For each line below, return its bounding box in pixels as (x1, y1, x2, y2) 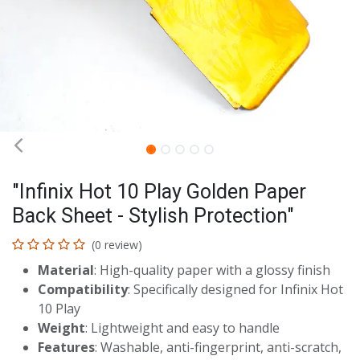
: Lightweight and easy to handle (85, 319, 280, 337)
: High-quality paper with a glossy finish (94, 261, 330, 279)
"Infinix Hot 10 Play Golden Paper (12, 180, 306, 203)
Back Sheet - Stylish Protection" (12, 204, 294, 227)
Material (38, 261, 94, 279)
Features (38, 338, 95, 356)
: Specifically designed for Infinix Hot (128, 280, 343, 298)
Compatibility (38, 280, 128, 298)
